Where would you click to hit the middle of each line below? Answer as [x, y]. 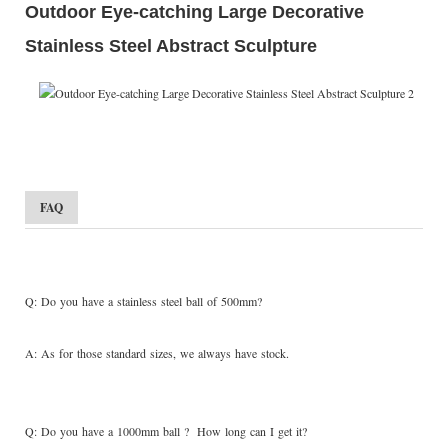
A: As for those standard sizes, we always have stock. [159, 353]
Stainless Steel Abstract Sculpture [171, 45]
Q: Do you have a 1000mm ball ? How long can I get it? [166, 431]
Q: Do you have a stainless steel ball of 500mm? [143, 301]
